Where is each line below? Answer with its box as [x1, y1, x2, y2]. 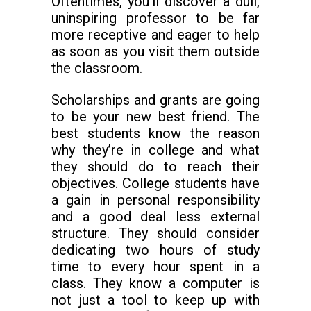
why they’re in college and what [51, 142, 260, 158]
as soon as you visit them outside [51, 43, 260, 60]
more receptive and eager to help [51, 26, 260, 43]
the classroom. [51, 60, 142, 76]
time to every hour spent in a [51, 258, 260, 275]
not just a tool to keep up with [51, 292, 260, 308]
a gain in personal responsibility [51, 192, 260, 208]
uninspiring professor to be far [51, 10, 260, 26]
